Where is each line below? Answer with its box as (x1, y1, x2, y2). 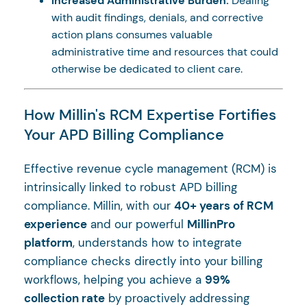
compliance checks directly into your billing (24, 253, 262, 269)
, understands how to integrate (73, 234, 242, 250)
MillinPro (187, 216, 235, 232)
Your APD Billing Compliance (24, 124, 224, 145)
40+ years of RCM (174, 197, 273, 213)
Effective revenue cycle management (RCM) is (24, 160, 277, 176)
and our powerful (87, 216, 187, 232)
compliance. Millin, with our (24, 197, 174, 213)
